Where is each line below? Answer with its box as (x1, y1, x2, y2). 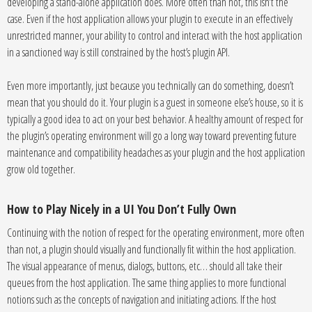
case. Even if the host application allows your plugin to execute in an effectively (7, 11, 292, 26)
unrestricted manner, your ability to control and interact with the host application (7, 28, 302, 43)
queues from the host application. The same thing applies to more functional (7, 275, 286, 290)
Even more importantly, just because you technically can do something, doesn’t (7, 78, 294, 93)
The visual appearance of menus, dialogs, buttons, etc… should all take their (7, 258, 282, 274)
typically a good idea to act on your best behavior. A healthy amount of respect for (7, 111, 303, 127)
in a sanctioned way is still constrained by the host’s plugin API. (7, 45, 230, 60)
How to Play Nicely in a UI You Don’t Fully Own (7, 201, 236, 217)
